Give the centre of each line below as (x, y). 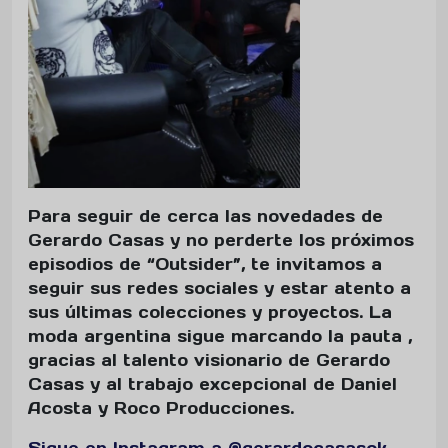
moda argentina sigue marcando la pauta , (220, 335)
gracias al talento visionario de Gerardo (209, 359)
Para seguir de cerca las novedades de (205, 215)
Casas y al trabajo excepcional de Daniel (212, 383)
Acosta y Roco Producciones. (161, 407)
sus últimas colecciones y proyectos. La (210, 311)
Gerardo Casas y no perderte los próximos (221, 239)
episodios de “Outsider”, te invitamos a (205, 263)
